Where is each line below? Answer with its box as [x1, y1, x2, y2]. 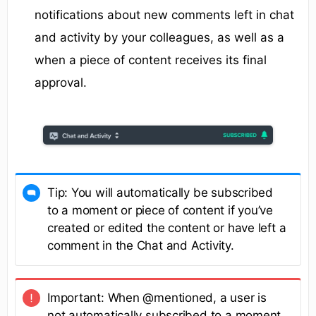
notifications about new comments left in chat [35, 8, 294, 23]
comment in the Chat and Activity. [47, 238, 234, 253]
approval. [35, 75, 87, 90]
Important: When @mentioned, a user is [47, 290, 267, 305]
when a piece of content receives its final [35, 53, 267, 68]
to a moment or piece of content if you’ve [47, 202, 273, 217]
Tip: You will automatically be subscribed [47, 185, 273, 200]
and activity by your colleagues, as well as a [35, 30, 284, 45]
